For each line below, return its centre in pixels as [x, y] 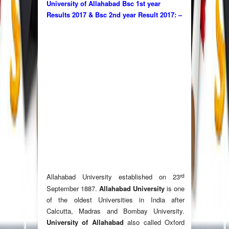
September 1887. [73, 189]
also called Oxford [154, 222]
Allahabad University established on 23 [113, 177]
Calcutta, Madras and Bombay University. [116, 211]
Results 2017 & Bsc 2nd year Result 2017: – [114, 15]
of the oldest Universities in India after [116, 200]
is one [175, 189]
